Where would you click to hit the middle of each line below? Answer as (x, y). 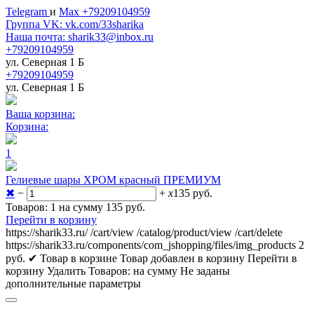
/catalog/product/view (184, 232)
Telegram (28, 12)
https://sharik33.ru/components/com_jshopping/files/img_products (151, 245)
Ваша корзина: (40, 114)
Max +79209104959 (104, 12)
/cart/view (112, 232)
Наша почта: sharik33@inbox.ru (80, 37)
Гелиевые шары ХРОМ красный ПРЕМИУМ (113, 180)
